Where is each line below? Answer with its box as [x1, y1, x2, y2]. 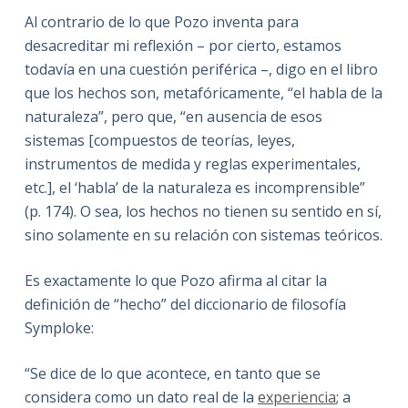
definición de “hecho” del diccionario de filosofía [24, 293, 346, 314]
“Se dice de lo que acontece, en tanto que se [24, 362, 321, 383]
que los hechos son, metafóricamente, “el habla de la [24, 82, 382, 103]
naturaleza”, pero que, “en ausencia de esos [24, 106, 322, 127]
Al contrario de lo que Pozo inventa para [24, 11, 299, 32]
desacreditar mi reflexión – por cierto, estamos [24, 35, 342, 56]
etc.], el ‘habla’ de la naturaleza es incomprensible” [24, 177, 365, 198]
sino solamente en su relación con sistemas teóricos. [24, 224, 382, 245]
